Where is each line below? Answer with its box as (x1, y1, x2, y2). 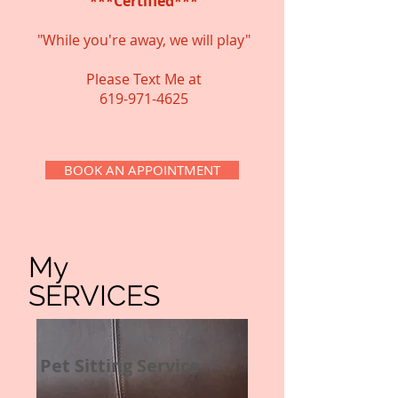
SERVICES (28, 279, 160, 312)
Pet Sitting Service (40, 354, 200, 378)
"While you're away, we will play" (37, 30, 251, 50)
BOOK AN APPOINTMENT (64, 161, 220, 179)
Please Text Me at (86, 69, 202, 89)
